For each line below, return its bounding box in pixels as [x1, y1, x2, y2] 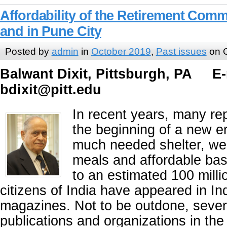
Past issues [156, 45, 207, 57]
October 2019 [91, 45, 151, 57]
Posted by [5, 45, 52, 57]
